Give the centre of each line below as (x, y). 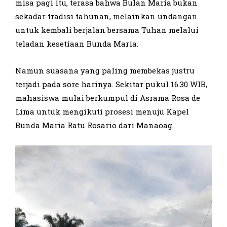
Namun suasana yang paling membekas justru (105, 70)
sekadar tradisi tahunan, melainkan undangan (106, 16)
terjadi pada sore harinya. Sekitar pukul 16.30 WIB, (111, 84)
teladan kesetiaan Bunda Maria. (77, 43)
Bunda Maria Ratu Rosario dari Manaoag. (94, 125)
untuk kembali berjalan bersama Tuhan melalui (107, 30)
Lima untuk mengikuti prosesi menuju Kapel (102, 111)
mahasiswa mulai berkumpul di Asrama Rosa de (108, 98)
